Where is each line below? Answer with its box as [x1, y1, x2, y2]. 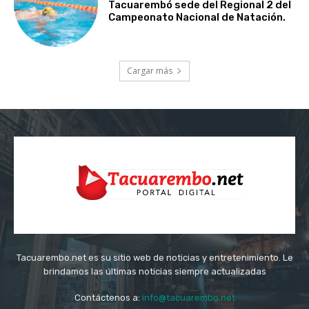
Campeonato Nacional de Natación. [108, 11, 286, 24]
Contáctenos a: [74, 292, 142, 303]
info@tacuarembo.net [141, 292, 235, 303]
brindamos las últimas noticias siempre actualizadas [43, 266, 266, 277]
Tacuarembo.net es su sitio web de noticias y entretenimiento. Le [16, 252, 293, 263]
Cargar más [127, 64, 172, 77]
